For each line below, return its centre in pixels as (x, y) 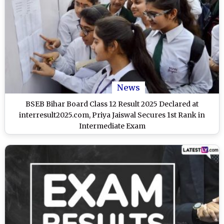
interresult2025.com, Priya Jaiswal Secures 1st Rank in (112, 115)
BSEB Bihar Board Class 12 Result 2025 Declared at (112, 104)
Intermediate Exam (112, 126)
